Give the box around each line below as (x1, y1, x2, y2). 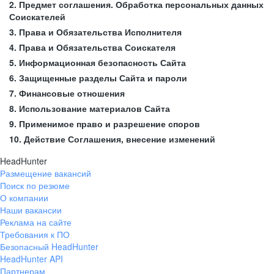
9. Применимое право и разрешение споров (9, 117, 200, 130)
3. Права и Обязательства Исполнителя (9, 26, 182, 38)
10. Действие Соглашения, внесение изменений (9, 133, 215, 145)
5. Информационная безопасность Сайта (9, 56, 186, 68)
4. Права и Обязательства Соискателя (9, 41, 176, 53)
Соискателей (9, 10, 65, 23)
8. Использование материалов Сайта (9, 102, 170, 114)
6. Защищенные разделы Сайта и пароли (9, 72, 187, 84)
